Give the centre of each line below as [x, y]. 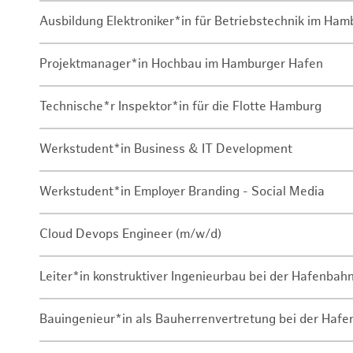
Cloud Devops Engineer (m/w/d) [130, 235]
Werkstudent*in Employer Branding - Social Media [182, 192]
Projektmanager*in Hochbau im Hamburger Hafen [181, 65]
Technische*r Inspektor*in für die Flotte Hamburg [180, 107]
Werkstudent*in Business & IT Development [166, 150]
